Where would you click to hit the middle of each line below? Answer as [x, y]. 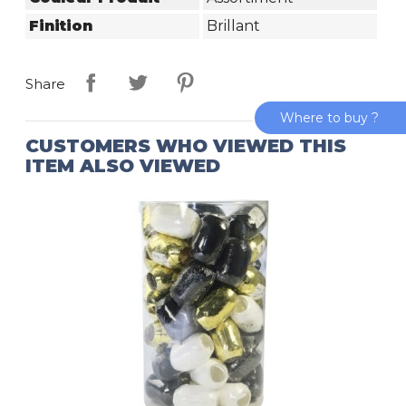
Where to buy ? [329, 118]
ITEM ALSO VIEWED [123, 165]
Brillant [233, 25]
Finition [61, 25]
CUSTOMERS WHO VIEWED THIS [186, 145]
